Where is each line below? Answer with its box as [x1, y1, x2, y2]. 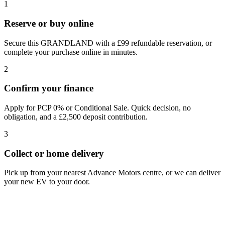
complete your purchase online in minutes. [4, 47, 138, 56]
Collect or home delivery [4, 148, 104, 159]
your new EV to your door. [4, 177, 90, 186]
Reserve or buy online [4, 18, 93, 29]
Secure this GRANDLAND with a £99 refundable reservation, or [4, 38, 212, 47]
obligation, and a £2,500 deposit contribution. [4, 113, 148, 121]
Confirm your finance [4, 83, 93, 94]
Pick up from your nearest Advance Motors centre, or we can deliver [4, 168, 220, 177]
